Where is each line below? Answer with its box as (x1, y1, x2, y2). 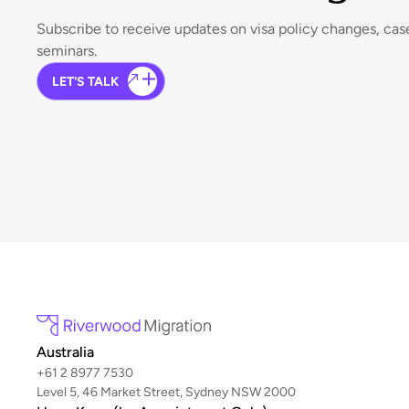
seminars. (37, 42, 97, 59)
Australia (37, 343, 94, 361)
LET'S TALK (52, 73, 119, 89)
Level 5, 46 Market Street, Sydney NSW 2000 (37, 384, 296, 400)
